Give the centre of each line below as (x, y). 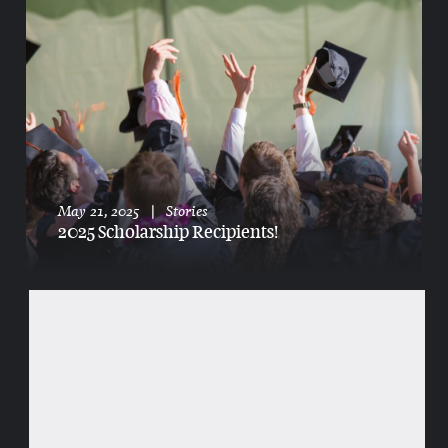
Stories (186, 211)
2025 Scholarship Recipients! (167, 232)
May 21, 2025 (98, 211)
